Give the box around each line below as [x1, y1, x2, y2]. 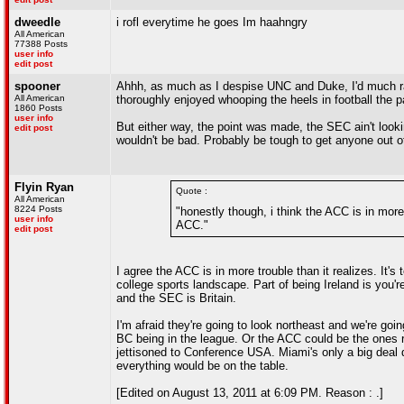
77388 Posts [14, 39, 68, 49]
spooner [14, 79, 60, 93]
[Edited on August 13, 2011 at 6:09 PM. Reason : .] [116, 386, 383, 399]
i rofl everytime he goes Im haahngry [116, 15, 308, 29]
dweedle [14, 15, 60, 29]
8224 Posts [14, 204, 62, 214]
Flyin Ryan [14, 180, 74, 194]
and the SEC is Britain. [116, 291, 236, 305]
